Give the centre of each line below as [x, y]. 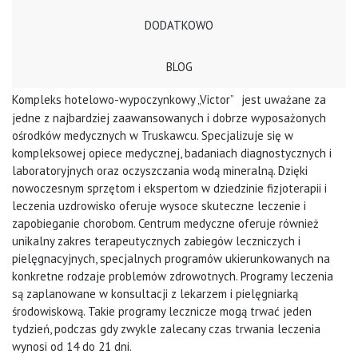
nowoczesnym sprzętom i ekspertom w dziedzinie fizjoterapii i [169, 189]
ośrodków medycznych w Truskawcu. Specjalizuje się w [153, 136]
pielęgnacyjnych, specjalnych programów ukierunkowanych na [171, 259]
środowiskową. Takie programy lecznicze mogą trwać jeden [162, 312]
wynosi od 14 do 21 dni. [72, 347]
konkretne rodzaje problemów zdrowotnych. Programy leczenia [173, 276]
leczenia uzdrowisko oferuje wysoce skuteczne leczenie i [159, 206]
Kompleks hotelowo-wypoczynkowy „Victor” [123, 100]
